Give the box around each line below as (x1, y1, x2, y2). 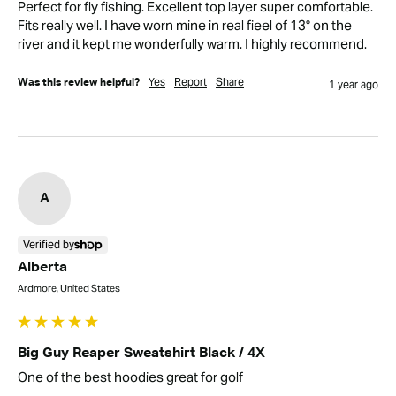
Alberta (18, 260, 67, 275)
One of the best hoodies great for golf (18, 368, 243, 385)
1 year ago (329, 77, 378, 91)
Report (174, 74, 207, 88)
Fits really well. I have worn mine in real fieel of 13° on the (18, 16, 352, 34)
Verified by (23, 237, 74, 251)
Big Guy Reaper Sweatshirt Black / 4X (18, 346, 265, 361)
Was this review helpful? (18, 77, 140, 88)
